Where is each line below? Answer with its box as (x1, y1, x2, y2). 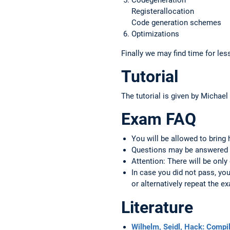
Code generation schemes (131, 17, 221, 27)
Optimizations (131, 29, 179, 39)
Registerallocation (131, 6, 194, 16)
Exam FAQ (121, 109, 196, 129)
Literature (121, 198, 193, 218)
